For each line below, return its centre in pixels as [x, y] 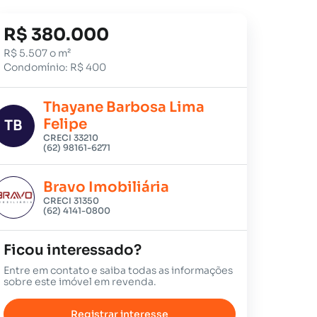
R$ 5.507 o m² [38, 53]
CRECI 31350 [71, 201]
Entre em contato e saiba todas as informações [119, 270]
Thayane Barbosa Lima [124, 107]
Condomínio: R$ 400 [55, 67]
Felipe [65, 124]
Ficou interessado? [73, 250]
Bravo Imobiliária [106, 187]
